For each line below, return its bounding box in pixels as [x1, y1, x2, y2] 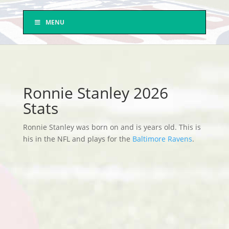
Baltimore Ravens [132, 134, 192, 144]
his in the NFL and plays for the [22, 134, 132, 144]
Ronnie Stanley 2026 [22, 82, 168, 103]
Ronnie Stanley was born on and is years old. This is [22, 122, 201, 132]
